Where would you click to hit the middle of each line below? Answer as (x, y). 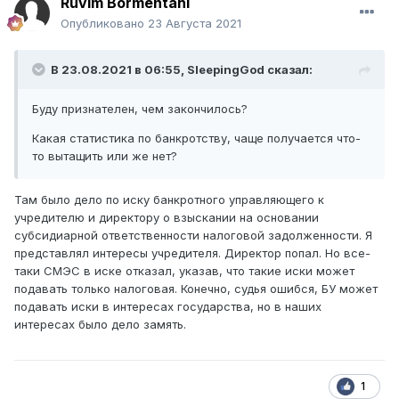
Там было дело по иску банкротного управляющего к (169, 200)
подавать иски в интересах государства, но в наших (168, 307)
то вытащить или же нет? (105, 156)
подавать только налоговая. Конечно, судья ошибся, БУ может (196, 289)
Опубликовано (104, 24)
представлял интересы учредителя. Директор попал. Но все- (192, 253)
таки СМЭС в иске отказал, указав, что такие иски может (184, 271)
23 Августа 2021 (195, 24)
